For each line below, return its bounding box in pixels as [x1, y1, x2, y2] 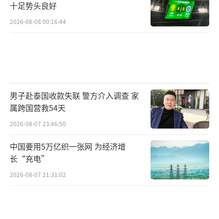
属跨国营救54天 [10, 101, 66, 113]
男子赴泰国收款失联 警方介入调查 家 [10, 89, 139, 101]
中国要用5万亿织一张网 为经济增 [10, 140, 126, 153]
